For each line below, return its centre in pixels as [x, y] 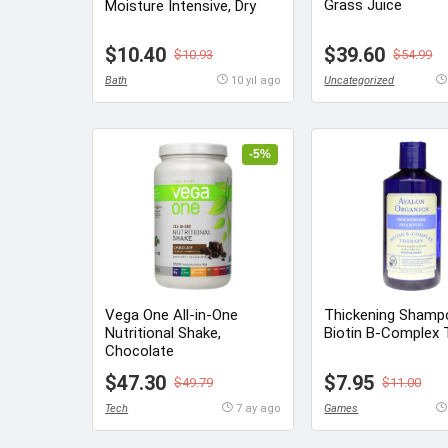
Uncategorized [359, 80]
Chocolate [140, 350]
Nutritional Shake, [163, 332]
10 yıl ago [255, 80]
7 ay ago [258, 408]
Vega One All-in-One [172, 314]
